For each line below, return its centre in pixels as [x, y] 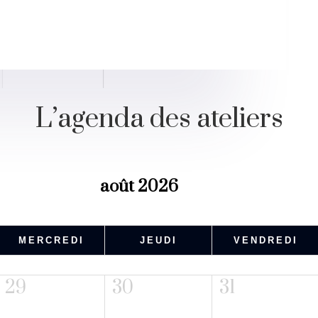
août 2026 [139, 186]
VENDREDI [265, 240]
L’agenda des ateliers [159, 120]
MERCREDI [51, 240]
